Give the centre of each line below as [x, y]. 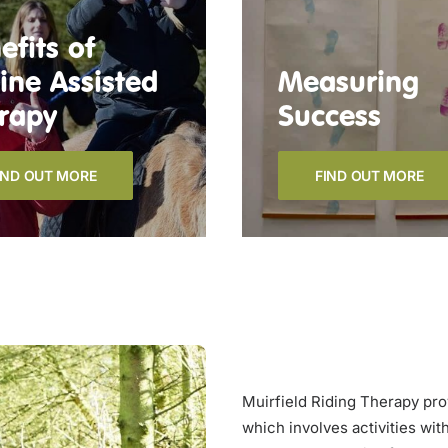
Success [329, 115]
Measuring [348, 81]
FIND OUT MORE [369, 175]
